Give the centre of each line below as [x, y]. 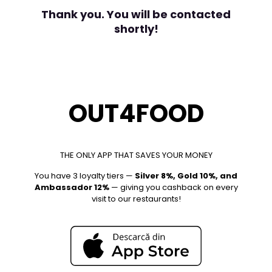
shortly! [136, 29]
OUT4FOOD [136, 114]
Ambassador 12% [72, 187]
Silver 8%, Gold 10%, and [186, 176]
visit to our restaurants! [136, 199]
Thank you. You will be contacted [136, 14]
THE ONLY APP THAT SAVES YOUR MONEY [136, 155]
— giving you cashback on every [173, 187]
